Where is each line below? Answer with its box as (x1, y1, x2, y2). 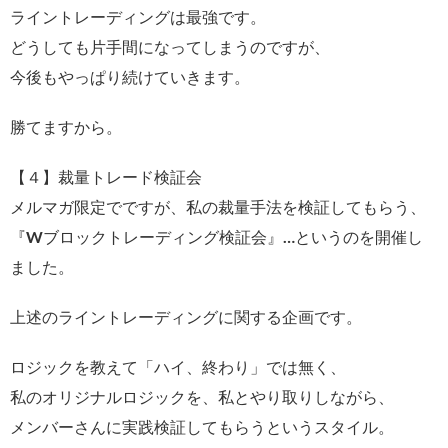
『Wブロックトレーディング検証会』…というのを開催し (10, 226, 423, 246)
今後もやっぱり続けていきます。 (10, 66, 250, 86)
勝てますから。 (10, 116, 122, 136)
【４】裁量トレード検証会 (10, 166, 202, 186)
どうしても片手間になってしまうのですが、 (10, 36, 330, 56)
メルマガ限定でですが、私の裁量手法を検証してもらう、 (10, 196, 426, 216)
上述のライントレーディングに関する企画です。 (10, 306, 362, 326)
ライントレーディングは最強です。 (10, 6, 266, 26)
